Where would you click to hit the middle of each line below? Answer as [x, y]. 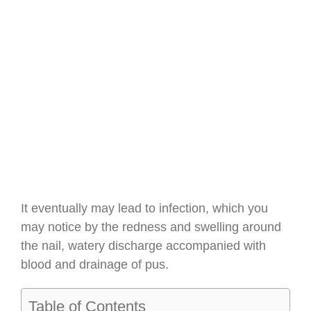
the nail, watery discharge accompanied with [143, 246]
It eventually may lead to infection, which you [144, 209]
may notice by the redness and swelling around [151, 227]
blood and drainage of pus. [95, 265]
